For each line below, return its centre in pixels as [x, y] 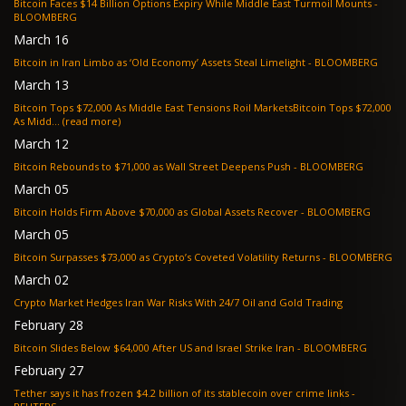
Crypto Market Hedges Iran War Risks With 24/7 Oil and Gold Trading [178, 302]
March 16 [41, 39]
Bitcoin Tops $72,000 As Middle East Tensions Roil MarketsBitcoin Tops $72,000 [203, 107]
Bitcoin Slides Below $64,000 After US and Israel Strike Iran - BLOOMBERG [190, 347]
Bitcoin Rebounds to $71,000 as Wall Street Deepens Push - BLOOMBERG [332, 166]
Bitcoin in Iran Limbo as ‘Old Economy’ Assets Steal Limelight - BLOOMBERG [196, 62]
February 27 [48, 370]
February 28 [48, 324]
